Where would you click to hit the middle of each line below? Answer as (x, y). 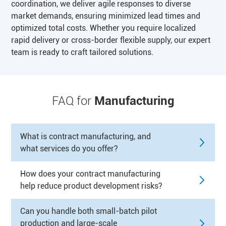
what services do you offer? (69, 148)
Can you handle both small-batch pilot (89, 211)
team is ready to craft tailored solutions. (82, 52)
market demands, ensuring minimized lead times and (106, 16)
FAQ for (73, 101)
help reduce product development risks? (92, 186)
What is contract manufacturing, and (86, 136)
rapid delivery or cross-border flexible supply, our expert (111, 40)
